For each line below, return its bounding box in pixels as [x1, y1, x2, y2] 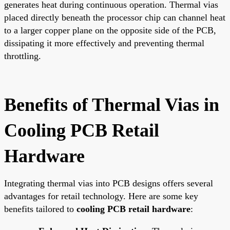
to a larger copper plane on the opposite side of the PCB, [4, 25, 216, 35]
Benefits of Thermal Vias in [4, 94, 219, 115]
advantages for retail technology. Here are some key [4, 190, 198, 201]
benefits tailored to [4, 203, 76, 214]
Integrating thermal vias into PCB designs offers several [4, 178, 213, 188]
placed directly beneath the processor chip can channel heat [4, 12, 225, 23]
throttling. [4, 50, 41, 61]
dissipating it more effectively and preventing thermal [4, 37, 204, 48]
